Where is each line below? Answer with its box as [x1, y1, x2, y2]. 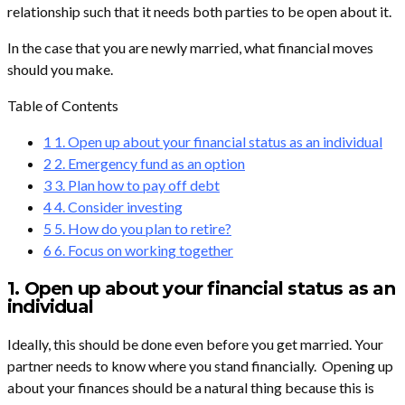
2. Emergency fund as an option [52, 155, 245, 173]
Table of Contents [7, 97, 118, 115]
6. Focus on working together [52, 241, 233, 259]
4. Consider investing [52, 198, 183, 216]
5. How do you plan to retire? [52, 220, 231, 238]
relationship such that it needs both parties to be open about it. [7, 3, 391, 21]
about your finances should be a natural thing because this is [7, 379, 374, 397]
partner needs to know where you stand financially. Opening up [7, 357, 393, 375]
